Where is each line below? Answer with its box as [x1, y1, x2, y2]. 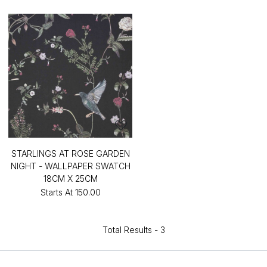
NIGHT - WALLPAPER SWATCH [10, 161, 131, 171]
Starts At [40, 187, 73, 197]
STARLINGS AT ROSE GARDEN [11, 148, 130, 159]
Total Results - [102, 225, 160, 235]
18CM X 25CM [43, 173, 98, 184]
